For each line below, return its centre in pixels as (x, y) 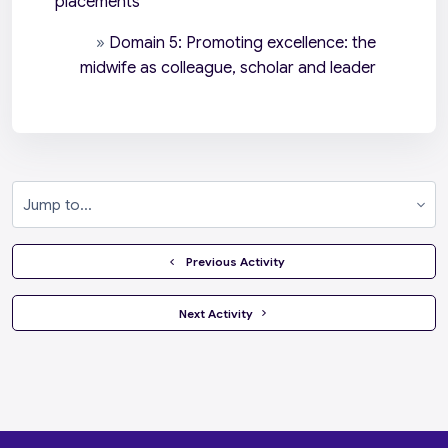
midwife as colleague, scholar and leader (227, 68)
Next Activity (217, 313)
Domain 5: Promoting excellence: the (242, 43)
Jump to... (223, 215)
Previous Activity (235, 262)
